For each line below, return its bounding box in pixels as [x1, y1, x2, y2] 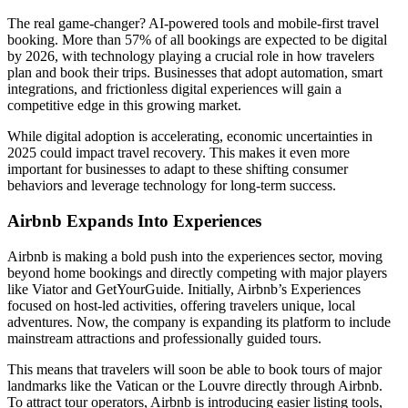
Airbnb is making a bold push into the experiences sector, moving [7, 248, 382, 264]
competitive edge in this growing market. [7, 97, 241, 114]
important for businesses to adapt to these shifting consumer [7, 161, 348, 178]
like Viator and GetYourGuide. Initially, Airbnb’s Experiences [7, 280, 361, 297]
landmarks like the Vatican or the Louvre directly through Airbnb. [7, 377, 382, 393]
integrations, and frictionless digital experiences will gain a [7, 81, 342, 97]
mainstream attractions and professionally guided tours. [7, 330, 321, 346]
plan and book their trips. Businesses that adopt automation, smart [7, 65, 382, 81]
